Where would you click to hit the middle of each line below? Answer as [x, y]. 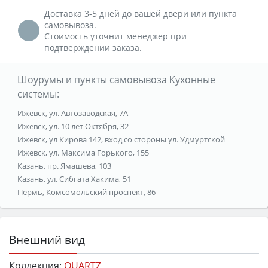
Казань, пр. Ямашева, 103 [64, 165]
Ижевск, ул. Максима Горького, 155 [83, 152]
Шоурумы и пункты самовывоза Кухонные [116, 79]
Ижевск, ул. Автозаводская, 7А [72, 113]
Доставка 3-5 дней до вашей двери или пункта [141, 13]
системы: [38, 94]
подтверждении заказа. [93, 47]
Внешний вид [47, 239]
